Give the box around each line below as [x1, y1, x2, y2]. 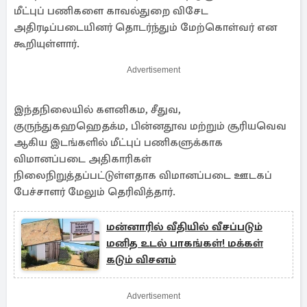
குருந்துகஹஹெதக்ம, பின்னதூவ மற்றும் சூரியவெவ [14, 119, 286, 133]
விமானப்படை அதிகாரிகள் [14, 152, 151, 166]
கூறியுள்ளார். [14, 37, 79, 51]
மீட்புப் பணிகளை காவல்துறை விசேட [14, 4, 208, 18]
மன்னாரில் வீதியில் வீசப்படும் [106, 220, 262, 234]
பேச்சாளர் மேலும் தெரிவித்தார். [14, 185, 175, 199]
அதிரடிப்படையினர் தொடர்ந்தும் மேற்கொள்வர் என [14, 21, 277, 34]
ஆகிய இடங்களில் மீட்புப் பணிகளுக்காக [14, 136, 223, 149]
